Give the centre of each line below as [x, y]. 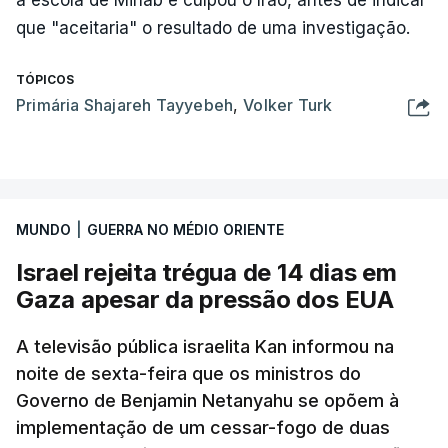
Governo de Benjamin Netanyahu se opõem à [207, 400]
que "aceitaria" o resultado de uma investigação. [213, 28]
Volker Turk [288, 105]
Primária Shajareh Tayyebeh [125, 105]
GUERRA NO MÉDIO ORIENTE [185, 229]
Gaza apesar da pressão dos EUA [205, 299]
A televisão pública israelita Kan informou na [205, 346]
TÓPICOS [45, 79]
